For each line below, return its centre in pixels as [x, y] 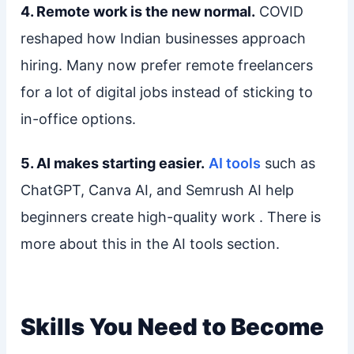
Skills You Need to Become [172, 326]
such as [288, 163]
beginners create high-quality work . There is [170, 217]
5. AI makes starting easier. [112, 163]
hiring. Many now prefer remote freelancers [166, 65]
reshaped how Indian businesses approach [163, 38]
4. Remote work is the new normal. [137, 11]
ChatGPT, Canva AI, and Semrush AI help [157, 190]
